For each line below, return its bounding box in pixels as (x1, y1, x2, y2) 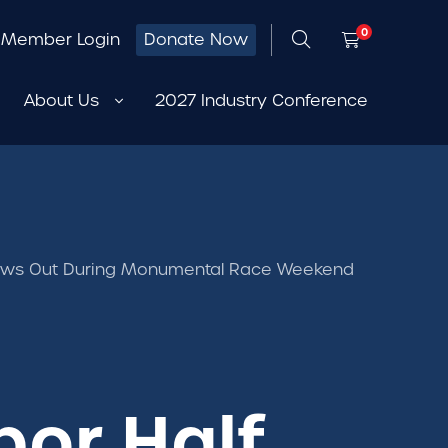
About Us (24, 90, 99, 111)
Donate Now (144, 29, 248, 50)
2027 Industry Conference (155, 90, 368, 111)
